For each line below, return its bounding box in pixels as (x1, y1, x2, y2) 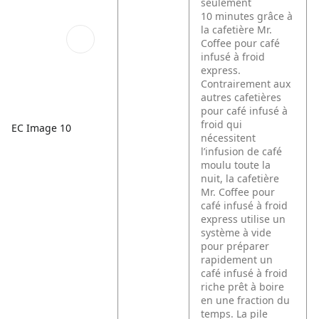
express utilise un (201, 212, 286, 226)
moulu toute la (201, 158, 271, 172)
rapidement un (201, 253, 273, 266)
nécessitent (201, 131, 256, 145)
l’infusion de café (201, 145, 283, 158)
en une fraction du (201, 293, 291, 307)
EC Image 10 (11, 120, 71, 135)
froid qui (201, 117, 243, 131)
